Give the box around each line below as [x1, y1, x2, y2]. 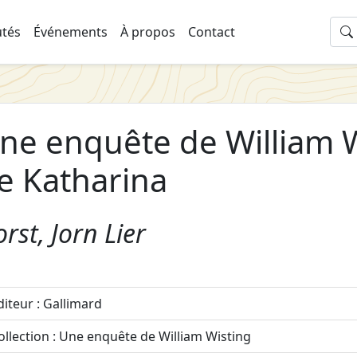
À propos [120, 23, 175, 41]
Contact [187, 23, 235, 41]
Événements [33, 23, 108, 41]
